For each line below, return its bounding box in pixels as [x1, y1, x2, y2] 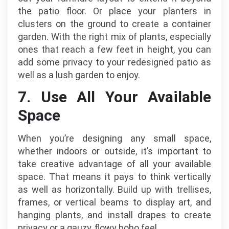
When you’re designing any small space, [18, 132, 211, 144]
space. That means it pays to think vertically [18, 171, 211, 182]
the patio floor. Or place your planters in [18, 5, 211, 16]
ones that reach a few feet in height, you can [18, 43, 211, 55]
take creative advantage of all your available [18, 158, 211, 169]
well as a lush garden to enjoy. [18, 69, 140, 80]
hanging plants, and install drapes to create [18, 209, 211, 220]
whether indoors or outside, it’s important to [18, 145, 211, 156]
